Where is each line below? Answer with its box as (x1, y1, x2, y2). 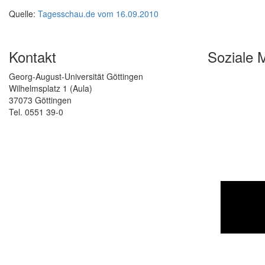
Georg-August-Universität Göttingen (9, 70, 143, 83)
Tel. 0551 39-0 (9, 106, 63, 118)
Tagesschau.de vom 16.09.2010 (38, 8, 159, 20)
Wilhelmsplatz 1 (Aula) (9, 82, 92, 95)
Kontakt (9, 46, 56, 67)
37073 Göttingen (9, 94, 72, 106)
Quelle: (9, 8, 38, 20)
